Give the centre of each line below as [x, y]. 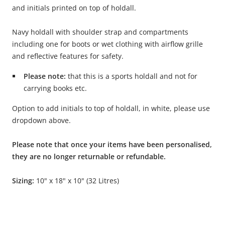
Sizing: [24, 181]
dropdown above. [41, 121]
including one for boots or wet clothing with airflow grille [107, 44]
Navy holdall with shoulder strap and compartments [100, 32]
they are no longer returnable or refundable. [89, 157]
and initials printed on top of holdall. [74, 8]
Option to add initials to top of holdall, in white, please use [111, 108]
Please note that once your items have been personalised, [112, 145]
